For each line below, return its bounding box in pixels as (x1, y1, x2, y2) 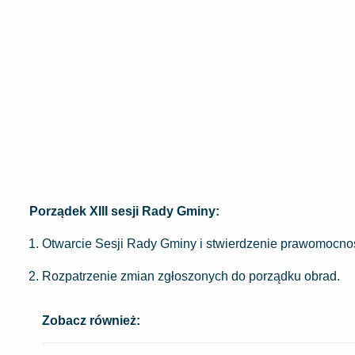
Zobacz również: (42, 313, 140, 327)
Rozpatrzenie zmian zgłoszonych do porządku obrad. (42, 269, 340, 283)
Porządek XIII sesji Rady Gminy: (29, 204, 219, 218)
